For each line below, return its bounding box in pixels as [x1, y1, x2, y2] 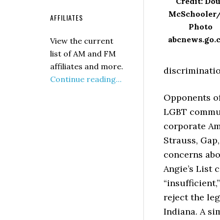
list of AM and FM [50, 49, 116, 58]
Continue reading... [50, 74, 122, 84]
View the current [50, 36, 113, 46]
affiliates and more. [50, 61, 123, 71]
